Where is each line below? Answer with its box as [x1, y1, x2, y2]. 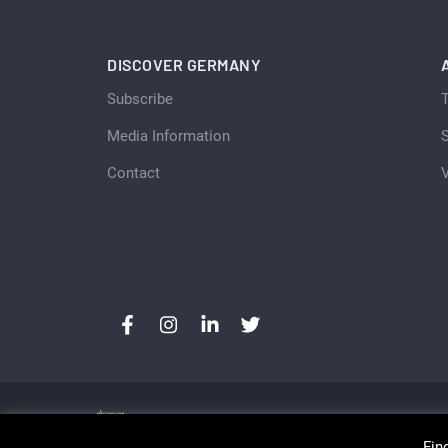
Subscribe [107, 90, 173, 109]
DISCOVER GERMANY [107, 55, 261, 75]
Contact [107, 164, 160, 183]
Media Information [107, 127, 230, 146]
